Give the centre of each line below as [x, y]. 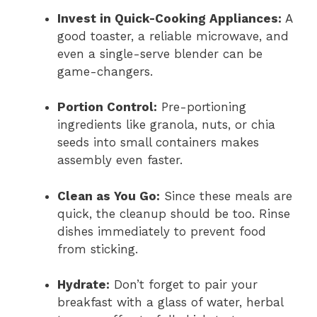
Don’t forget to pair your [184, 284]
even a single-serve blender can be [160, 53]
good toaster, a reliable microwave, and [173, 36]
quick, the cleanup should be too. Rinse [174, 213]
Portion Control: [107, 107]
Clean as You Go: [109, 196]
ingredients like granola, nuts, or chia [166, 125]
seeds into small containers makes [158, 142]
